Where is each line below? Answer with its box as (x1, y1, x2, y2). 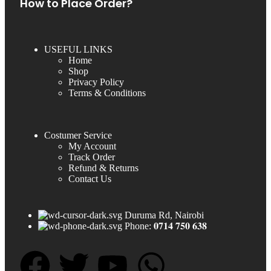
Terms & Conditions (68, 87, 146, 98)
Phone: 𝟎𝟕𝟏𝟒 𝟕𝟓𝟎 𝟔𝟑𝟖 (125, 220, 207, 231)
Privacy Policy (68, 76, 124, 87)
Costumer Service (44, 129, 112, 140)
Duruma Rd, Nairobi (125, 209, 204, 220)
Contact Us (68, 173, 111, 184)
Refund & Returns (68, 162, 139, 173)
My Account (68, 140, 116, 151)
